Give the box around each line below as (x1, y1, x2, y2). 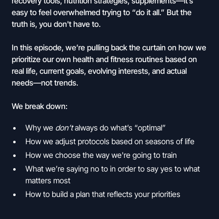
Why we (25, 123, 55, 132)
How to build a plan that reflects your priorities (25, 189, 180, 199)
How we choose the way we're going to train (25, 150, 177, 160)
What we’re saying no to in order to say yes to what (25, 164, 200, 174)
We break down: (12, 101, 67, 111)
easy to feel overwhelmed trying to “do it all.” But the (12, 7, 192, 17)
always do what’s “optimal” (73, 123, 166, 132)
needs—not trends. (12, 78, 78, 88)
